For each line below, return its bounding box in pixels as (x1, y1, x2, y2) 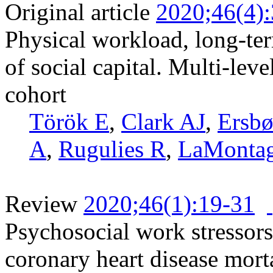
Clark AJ (121, 108, 205, 135)
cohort (5, 80, 66, 107)
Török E (29, 108, 109, 135)
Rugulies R (58, 135, 166, 162)
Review (5, 190, 77, 217)
